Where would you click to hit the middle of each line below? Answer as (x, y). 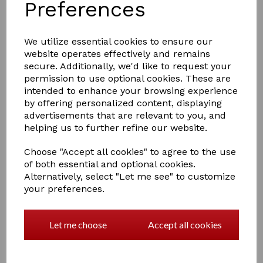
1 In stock (28, 238)
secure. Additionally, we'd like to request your (128, 66)
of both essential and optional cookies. (110, 164)
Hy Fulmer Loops (46, 203)
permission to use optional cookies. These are (128, 78)
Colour (22, 108)
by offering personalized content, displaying (123, 103)
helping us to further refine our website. (116, 128)
